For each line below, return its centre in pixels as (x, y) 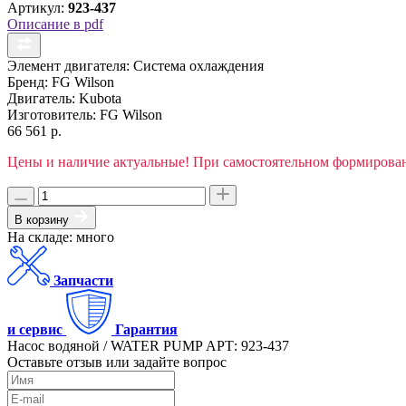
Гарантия (146, 329)
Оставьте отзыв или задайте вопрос (117, 362)
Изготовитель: (52, 114)
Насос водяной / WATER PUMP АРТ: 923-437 (148, 345)
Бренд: (28, 82)
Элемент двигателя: (68, 65)
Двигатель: (41, 98)
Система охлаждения (198, 65)
